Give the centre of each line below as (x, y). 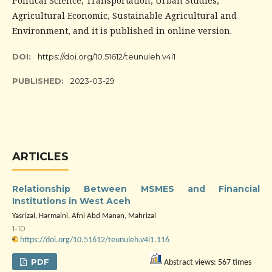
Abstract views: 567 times (207, 263)
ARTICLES (40, 157)
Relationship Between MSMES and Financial (136, 189)
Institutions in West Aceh (71, 201)
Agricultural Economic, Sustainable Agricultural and (124, 15)
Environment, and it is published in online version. (122, 31)
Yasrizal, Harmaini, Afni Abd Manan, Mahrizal (84, 216)
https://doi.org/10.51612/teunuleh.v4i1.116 (95, 240)
